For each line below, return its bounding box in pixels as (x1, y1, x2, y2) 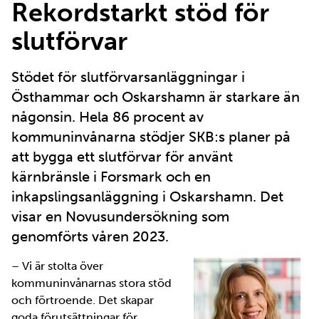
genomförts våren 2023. (11, 227, 169, 245)
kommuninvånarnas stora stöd (11, 276, 172, 290)
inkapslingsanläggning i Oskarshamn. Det (11, 187, 283, 205)
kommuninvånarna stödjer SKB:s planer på (11, 127, 291, 145)
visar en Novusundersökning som (11, 207, 229, 225)
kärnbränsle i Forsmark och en (11, 167, 211, 185)
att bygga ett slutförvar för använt (11, 147, 233, 165)
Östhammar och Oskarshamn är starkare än (11, 88, 300, 105)
